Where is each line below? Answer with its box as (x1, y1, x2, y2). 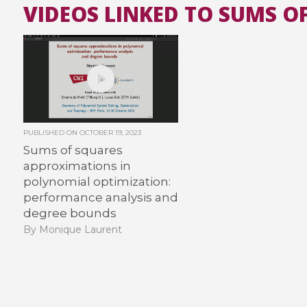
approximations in (23, 158, 131, 173)
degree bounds (23, 206, 116, 220)
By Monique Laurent (23, 223, 122, 236)
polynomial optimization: (23, 174, 171, 188)
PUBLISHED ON (23, 127, 79, 137)
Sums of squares (23, 143, 123, 157)
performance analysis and (23, 190, 178, 204)
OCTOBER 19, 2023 (79, 127, 141, 137)
